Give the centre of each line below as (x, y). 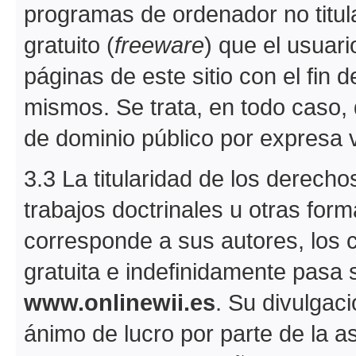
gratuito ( (69, 44)
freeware (159, 44)
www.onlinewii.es (120, 302)
